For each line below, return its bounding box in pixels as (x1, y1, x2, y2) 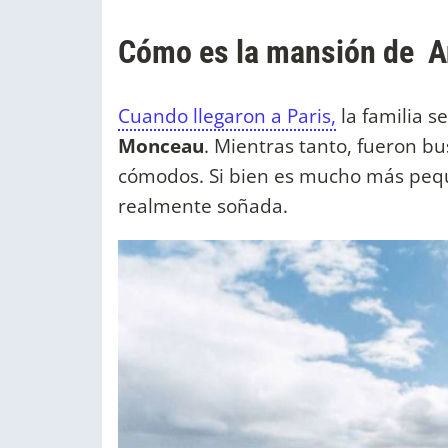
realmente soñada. (118, 192, 288, 220)
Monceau (118, 132, 204, 160)
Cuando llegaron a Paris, (118, 102, 336, 130)
